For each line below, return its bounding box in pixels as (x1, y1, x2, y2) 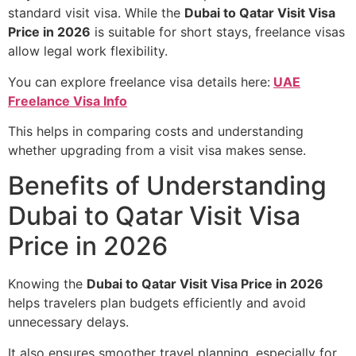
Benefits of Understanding (8, 170, 327, 202)
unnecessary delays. (8, 314, 129, 331)
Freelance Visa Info (8, 92, 127, 109)
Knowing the (8, 276, 87, 292)
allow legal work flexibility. (8, 43, 168, 60)
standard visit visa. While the (8, 5, 184, 21)
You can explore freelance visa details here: (8, 73, 270, 90)
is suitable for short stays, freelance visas (91, 24, 345, 41)
